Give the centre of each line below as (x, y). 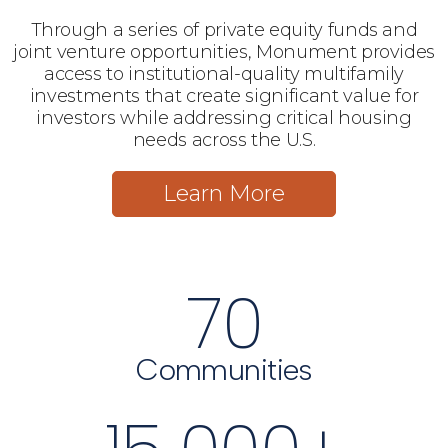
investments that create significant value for (224, 96)
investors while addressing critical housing (224, 118)
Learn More (224, 193)
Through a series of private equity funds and (224, 30)
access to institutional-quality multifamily (224, 74)
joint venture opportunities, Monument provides (224, 52)
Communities (224, 369)
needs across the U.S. (224, 140)
